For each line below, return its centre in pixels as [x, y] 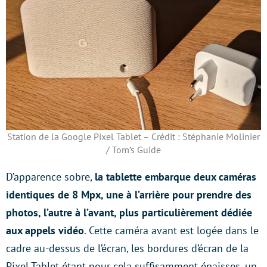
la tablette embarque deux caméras [176, 176]
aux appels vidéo [45, 230]
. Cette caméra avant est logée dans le [171, 230]
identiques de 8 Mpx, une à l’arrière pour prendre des [129, 194]
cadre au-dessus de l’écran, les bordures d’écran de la [127, 248]
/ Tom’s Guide [133, 149]
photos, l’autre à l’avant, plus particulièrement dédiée [129, 212]
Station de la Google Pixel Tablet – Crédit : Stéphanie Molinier [133, 136]
